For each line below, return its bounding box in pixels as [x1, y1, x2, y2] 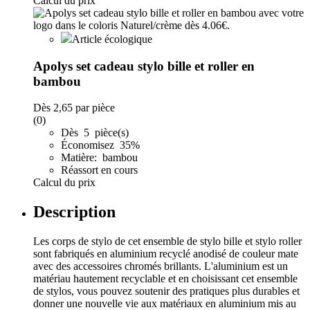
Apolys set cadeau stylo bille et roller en [33, 58, 255, 73]
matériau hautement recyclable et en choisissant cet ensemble [33, 273, 298, 285]
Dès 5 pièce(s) [61, 127, 129, 139]
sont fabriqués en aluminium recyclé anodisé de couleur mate [33, 248, 298, 260]
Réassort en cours [61, 164, 138, 176]
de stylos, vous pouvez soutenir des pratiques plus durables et [33, 285, 300, 298]
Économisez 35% [61, 139, 143, 152]
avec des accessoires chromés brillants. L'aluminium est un [33, 260, 288, 273]
